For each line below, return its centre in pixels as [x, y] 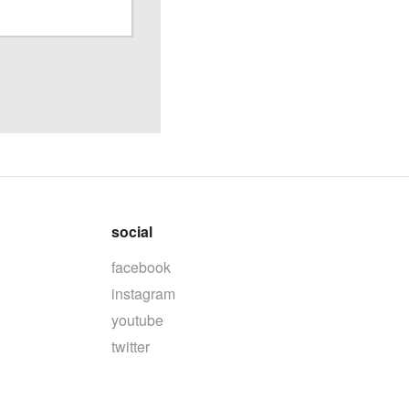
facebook [142, 267]
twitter [131, 346]
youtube [138, 320]
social [132, 231]
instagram [144, 293]
